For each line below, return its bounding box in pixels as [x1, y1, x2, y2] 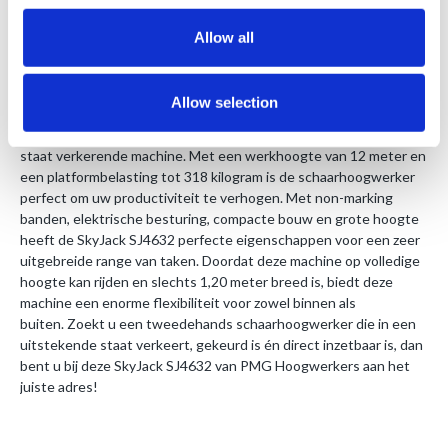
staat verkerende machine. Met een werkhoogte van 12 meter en [20, 147, 426, 165]
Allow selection [170, 93, 278, 111]
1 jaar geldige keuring [60, 27, 195, 45]
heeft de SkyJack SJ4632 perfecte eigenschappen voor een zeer [20, 231, 420, 249]
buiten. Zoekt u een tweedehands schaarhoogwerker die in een [20, 315, 416, 333]
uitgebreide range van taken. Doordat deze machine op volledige [20, 252, 420, 270]
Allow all [194, 28, 254, 46]
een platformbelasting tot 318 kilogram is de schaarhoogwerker [20, 168, 415, 186]
